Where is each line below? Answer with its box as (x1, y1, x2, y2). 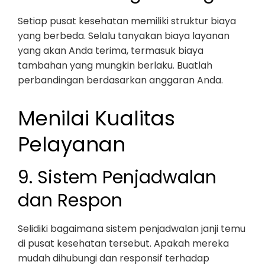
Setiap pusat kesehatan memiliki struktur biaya (18, 14, 236, 28)
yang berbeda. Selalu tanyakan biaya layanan (18, 29, 230, 43)
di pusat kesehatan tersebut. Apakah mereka (18, 237, 229, 250)
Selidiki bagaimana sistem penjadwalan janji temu (18, 222, 245, 235)
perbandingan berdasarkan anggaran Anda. (18, 73, 223, 87)
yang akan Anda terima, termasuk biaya (18, 44, 203, 57)
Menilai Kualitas (18, 104, 175, 132)
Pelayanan (18, 130, 125, 159)
